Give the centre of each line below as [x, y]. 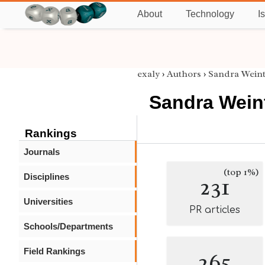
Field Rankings [54, 251]
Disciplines [46, 177]
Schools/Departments [68, 226]
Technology [210, 14]
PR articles [215, 210]
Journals [42, 152]
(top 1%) [241, 172]
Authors [184, 74]
